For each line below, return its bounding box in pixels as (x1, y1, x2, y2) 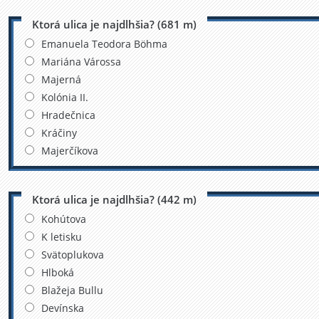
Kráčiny (41, 126, 77, 140)
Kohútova (41, 211, 86, 226)
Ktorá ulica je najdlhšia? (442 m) (31, 192, 197, 206)
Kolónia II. (41, 90, 88, 105)
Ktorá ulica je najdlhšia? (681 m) (31, 17, 197, 31)
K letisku (41, 229, 82, 244)
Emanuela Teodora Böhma (41, 37, 167, 51)
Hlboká (41, 265, 74, 279)
